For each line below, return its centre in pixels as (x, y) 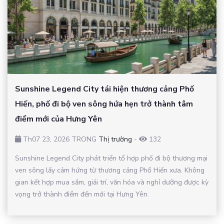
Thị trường (115, 139)
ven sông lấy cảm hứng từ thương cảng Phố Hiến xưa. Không (110, 170)
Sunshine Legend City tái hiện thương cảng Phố (104, 89)
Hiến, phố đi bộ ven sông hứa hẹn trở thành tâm (104, 104)
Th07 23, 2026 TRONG (60, 139)
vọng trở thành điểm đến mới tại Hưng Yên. (82, 194)
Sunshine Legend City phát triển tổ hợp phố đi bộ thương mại (111, 158)
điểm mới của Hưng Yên (58, 119)
